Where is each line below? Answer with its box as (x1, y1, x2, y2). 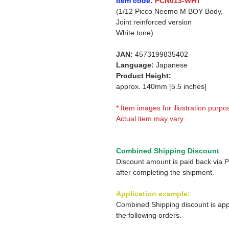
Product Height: (116, 72, 171, 80)
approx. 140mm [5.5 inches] (116, 82, 207, 90)
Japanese (154, 61, 188, 69)
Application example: (116, 190, 190, 198)
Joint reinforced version (116, 18, 192, 26)
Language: (116, 61, 154, 69)
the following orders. (116, 211, 181, 219)
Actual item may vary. (116, 114, 185, 123)
